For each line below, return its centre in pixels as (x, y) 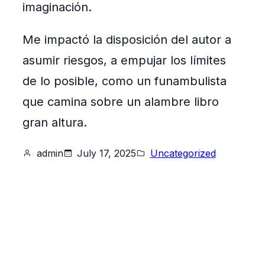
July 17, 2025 (106, 153)
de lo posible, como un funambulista (125, 81)
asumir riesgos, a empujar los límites (124, 61)
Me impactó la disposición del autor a (127, 40)
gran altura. (55, 123)
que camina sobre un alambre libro (121, 102)
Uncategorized (183, 153)
